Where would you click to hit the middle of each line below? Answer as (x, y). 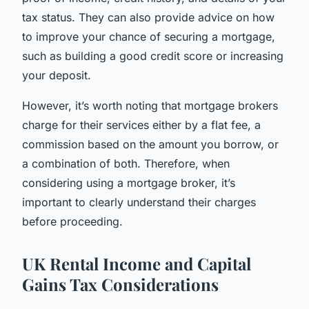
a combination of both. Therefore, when (126, 163)
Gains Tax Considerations (120, 284)
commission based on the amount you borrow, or (150, 144)
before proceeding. (72, 221)
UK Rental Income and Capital (137, 263)
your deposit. (57, 75)
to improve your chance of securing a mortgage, (149, 36)
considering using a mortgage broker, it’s (129, 182)
